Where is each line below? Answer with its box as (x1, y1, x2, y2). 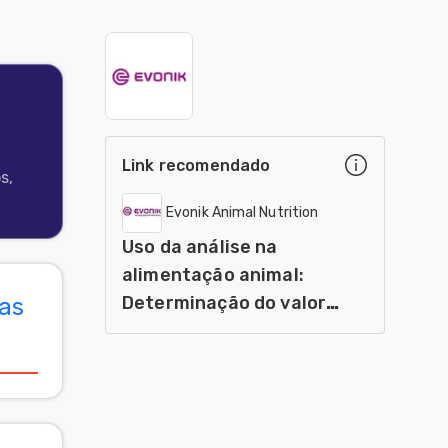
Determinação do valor (122, 292, 327, 314)
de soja (122, 348, 187, 370)
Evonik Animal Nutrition (166, 204, 319, 221)
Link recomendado (122, 155, 271, 175)
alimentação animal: (122, 264, 304, 286)
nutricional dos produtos (122, 320, 345, 342)
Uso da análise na (122, 236, 278, 258)
